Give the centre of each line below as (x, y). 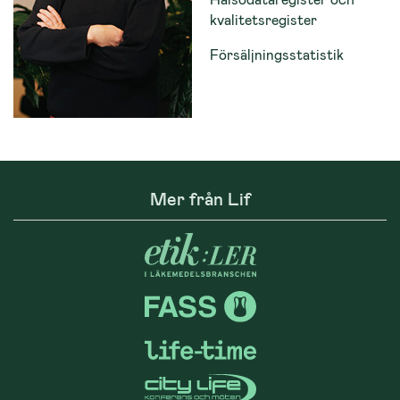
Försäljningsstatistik (277, 54)
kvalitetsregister (263, 19)
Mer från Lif (200, 198)
